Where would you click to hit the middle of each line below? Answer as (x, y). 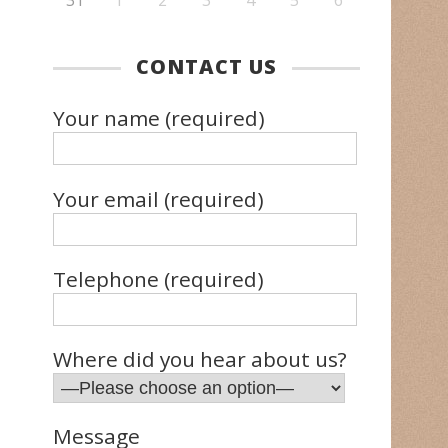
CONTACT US (206, 67)
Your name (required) (158, 118)
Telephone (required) (158, 278)
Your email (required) (158, 198)
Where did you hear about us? (199, 359)
